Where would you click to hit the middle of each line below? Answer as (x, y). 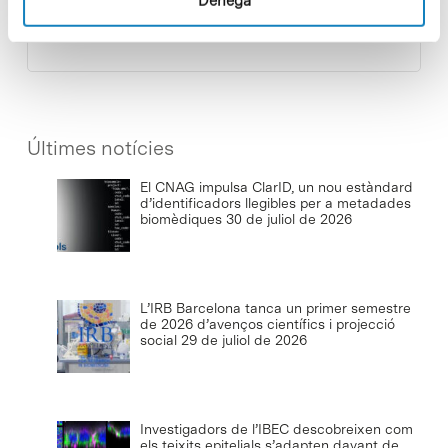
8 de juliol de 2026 (168, 33)
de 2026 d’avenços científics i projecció (267, 323)
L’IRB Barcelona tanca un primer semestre (275, 307)
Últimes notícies (100, 148)
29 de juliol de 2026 (243, 339)
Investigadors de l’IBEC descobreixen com (276, 428)
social (158, 339)
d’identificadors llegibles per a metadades (275, 203)
